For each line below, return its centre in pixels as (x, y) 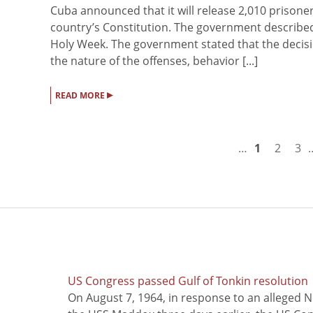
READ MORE (81, 96)
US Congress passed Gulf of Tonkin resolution (188, 281)
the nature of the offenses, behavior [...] (154, 61)
